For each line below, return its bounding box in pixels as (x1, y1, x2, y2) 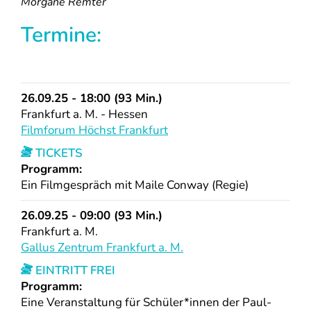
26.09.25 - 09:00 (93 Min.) (21, 208, 162, 224)
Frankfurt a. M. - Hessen (21, 106, 148, 123)
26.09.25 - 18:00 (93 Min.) (21, 90, 162, 107)
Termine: (21, 21, 101, 50)
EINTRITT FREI (33, 262, 115, 279)
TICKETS (33, 145, 83, 162)
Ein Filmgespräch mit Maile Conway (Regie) (21, 177, 249, 194)
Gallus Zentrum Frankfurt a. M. (21, 239, 183, 256)
